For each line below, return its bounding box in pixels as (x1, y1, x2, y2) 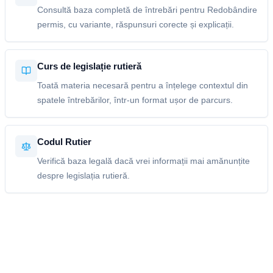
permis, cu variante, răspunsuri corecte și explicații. (37, 19, 234, 29)
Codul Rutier (37, 136, 91, 147)
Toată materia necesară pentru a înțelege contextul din (37, 80, 248, 90)
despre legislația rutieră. (37, 171, 130, 180)
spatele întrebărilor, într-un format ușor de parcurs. (37, 95, 233, 105)
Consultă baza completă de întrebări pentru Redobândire (37, 5, 257, 15)
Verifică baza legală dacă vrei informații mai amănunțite (37, 156, 250, 166)
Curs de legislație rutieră (37, 61, 141, 71)
